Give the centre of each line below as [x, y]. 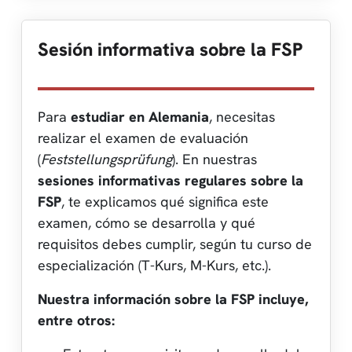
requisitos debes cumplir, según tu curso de [175, 244]
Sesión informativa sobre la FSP [170, 49]
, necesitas [242, 116]
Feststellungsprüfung [106, 159]
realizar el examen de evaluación [143, 137]
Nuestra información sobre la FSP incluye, [173, 299]
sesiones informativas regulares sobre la [170, 180]
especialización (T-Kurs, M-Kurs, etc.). [154, 265]
